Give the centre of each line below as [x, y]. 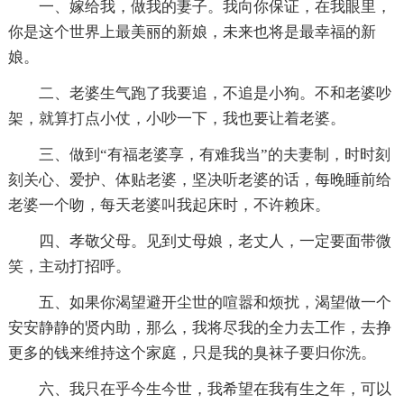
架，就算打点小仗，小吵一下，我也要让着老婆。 [176, 119]
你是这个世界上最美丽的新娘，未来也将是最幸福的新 [192, 32]
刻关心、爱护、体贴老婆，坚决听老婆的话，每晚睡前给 [199, 180]
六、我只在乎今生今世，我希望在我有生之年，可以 [215, 390]
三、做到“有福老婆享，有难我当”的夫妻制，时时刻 [214, 155]
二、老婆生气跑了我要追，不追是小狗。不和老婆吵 [215, 94]
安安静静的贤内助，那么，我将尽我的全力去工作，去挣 [199, 328]
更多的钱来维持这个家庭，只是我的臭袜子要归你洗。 [192, 353]
